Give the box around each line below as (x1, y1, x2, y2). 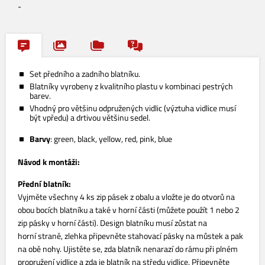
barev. (30, 89, 51, 102)
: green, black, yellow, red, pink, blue (50, 132, 172, 145)
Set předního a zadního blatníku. (30, 67, 140, 80)
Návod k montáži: (18, 156, 80, 168)
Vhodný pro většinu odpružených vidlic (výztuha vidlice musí (30, 102, 236, 114)
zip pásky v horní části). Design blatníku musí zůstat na (18, 216, 207, 229)
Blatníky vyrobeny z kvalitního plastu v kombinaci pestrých (30, 80, 233, 92)
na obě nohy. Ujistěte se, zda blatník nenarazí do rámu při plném (18, 243, 238, 255)
